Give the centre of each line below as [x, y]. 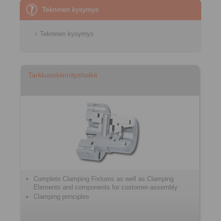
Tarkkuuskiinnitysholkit [63, 75]
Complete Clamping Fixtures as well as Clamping [104, 179]
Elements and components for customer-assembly [106, 187]
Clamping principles [61, 197]
